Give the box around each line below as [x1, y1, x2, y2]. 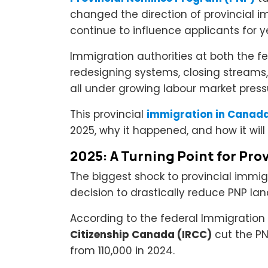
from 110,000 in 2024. [70, 243, 175, 258]
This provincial [70, 106, 147, 121]
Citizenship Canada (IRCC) [70, 227, 212, 242]
